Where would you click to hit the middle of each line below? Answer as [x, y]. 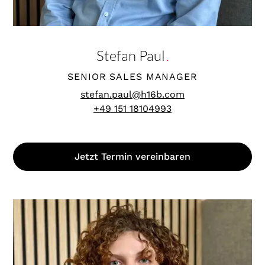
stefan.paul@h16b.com [132, 95]
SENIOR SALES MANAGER [132, 77]
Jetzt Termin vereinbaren [132, 157]
